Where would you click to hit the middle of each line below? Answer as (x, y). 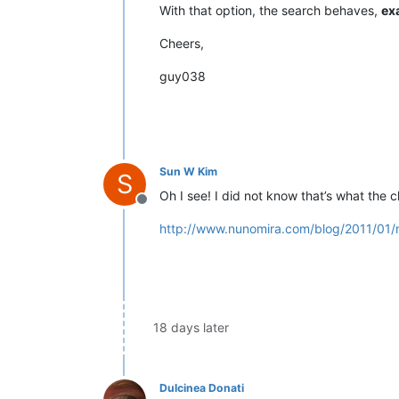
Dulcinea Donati (202, 387)
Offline (163, 208)
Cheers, (182, 43)
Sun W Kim (188, 171)
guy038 (183, 76)
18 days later (191, 327)
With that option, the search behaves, (270, 10)
